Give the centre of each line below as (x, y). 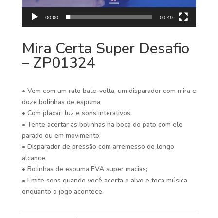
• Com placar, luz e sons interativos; (77, 113)
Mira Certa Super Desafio (105, 49)
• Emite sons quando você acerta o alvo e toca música (104, 181)
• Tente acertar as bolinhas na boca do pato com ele (102, 125)
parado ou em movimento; (61, 136)
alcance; (34, 158)
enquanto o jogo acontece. (63, 192)
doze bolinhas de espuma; (62, 102)
